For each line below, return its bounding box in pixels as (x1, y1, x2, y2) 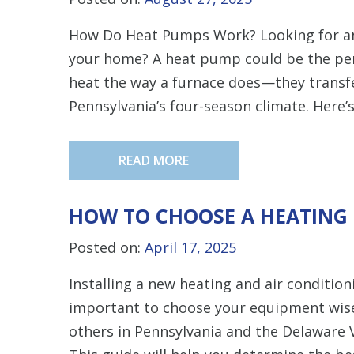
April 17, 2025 (145, 237, 236, 257)
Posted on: (69, 237, 145, 257)
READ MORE (119, 151, 189, 169)
